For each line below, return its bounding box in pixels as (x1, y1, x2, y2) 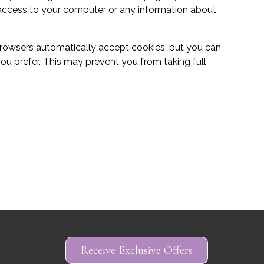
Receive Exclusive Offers (80, 243, 193, 258)
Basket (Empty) (87, 210, 177, 226)
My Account (96, 236, 168, 252)
